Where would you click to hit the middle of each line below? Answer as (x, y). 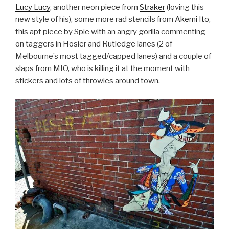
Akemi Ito (192, 20)
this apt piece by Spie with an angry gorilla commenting (110, 32)
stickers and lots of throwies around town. (88, 81)
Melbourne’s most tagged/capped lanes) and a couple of (113, 56)
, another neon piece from (95, 7)
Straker (152, 7)
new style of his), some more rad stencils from (95, 20)
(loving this (185, 7)
